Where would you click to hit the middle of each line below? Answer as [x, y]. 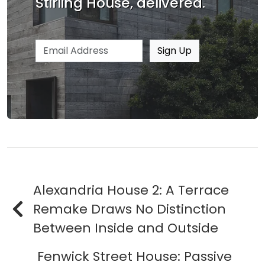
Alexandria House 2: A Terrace [131, 190]
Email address [67, 46]
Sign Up [175, 51]
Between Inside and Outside [126, 228]
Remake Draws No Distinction [130, 209]
